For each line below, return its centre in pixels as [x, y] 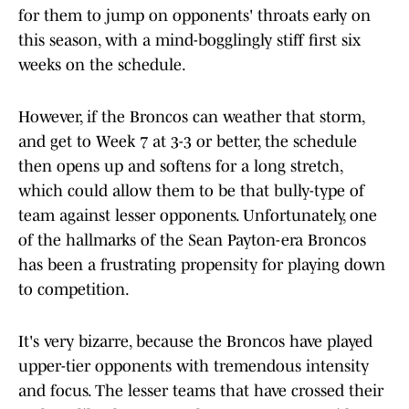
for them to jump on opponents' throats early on [194, 16]
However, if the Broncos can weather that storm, [191, 117]
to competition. [74, 290]
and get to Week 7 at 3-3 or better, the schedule [188, 142]
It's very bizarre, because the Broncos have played [195, 342]
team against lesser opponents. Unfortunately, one [198, 216]
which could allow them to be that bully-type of [191, 191]
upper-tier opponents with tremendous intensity [194, 367]
